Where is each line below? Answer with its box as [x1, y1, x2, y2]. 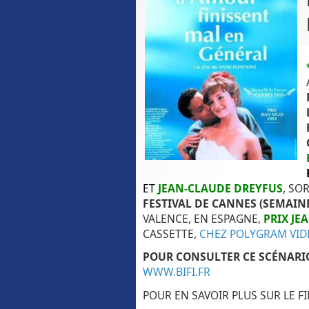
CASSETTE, [143, 226, 199, 241]
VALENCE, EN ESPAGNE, [143, 210, 263, 226]
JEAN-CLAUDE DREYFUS [158, 180, 283, 196]
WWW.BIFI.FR [143, 264, 210, 280]
